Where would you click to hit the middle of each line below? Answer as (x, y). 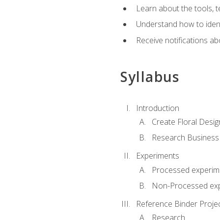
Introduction (157, 108)
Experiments (157, 156)
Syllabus (150, 77)
